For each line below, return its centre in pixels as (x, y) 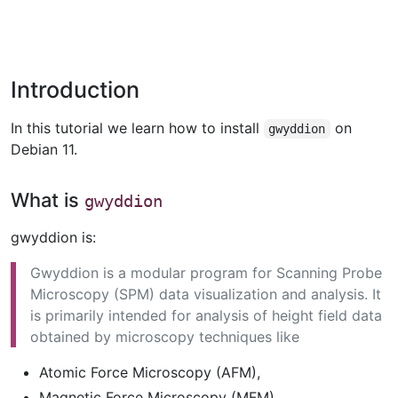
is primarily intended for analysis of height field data (206, 316)
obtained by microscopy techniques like (165, 337)
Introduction (75, 90)
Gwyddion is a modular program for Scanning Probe (206, 273)
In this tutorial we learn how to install (137, 128)
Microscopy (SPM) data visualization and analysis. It (206, 295)
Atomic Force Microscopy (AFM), (150, 373)
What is (48, 200)
